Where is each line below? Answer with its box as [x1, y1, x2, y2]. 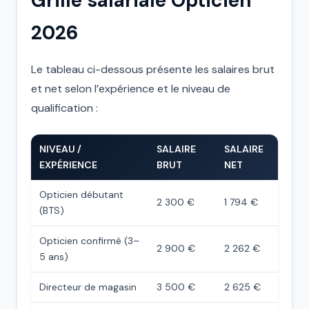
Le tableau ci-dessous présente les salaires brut [31, 62, 275, 77]
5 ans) [39, 250, 68, 263]
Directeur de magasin [39, 281, 137, 293]
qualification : [31, 101, 98, 115]
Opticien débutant [39, 188, 123, 201]
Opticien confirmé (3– [39, 235, 139, 247]
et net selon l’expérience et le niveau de [31, 81, 230, 96]
